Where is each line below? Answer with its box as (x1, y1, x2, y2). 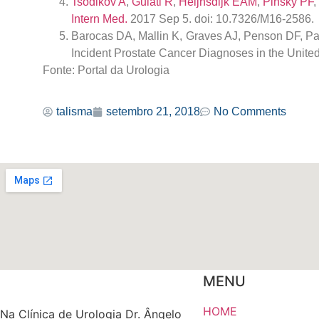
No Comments (214, 105, 286, 118)
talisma (56, 105, 93, 118)
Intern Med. (71, 12, 127, 25)
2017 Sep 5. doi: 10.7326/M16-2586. (127, 12, 314, 25)
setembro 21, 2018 (106, 105, 200, 118)
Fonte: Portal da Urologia (43, 63, 169, 76)
